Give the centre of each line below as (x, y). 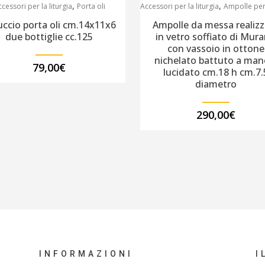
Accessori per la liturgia (179, 7)
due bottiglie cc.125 (49, 37)
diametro (216, 84)
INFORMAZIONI (86, 254)
